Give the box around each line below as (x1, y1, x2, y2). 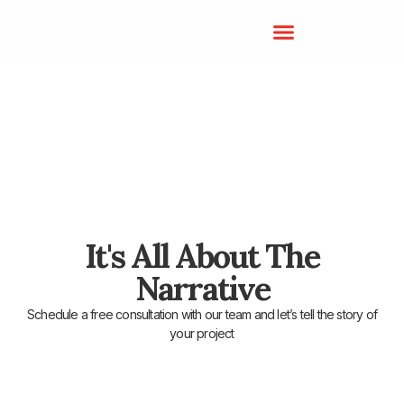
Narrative (134, 268, 270, 310)
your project (170, 326, 234, 342)
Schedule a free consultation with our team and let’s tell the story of (26, 307, 377, 323)
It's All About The (85, 235, 319, 278)
